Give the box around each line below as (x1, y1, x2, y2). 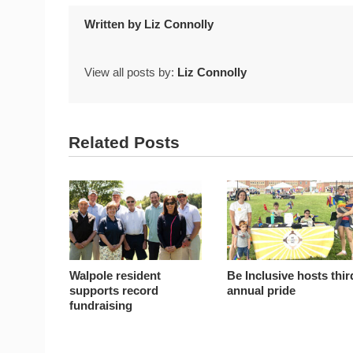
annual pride (227, 283, 296, 297)
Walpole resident (69, 268, 162, 282)
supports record (69, 283, 159, 297)
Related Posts (69, 133, 180, 152)
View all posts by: (84, 65, 177, 80)
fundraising (69, 298, 133, 312)
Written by (84, 17, 144, 31)
